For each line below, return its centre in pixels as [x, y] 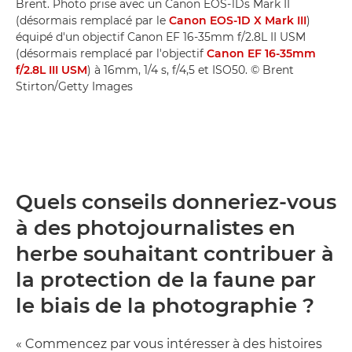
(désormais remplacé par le [92, 20]
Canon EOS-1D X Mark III [238, 20]
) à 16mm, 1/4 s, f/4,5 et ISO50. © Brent [191, 70]
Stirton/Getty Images [74, 86]
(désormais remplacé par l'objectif [111, 53]
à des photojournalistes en [156, 227]
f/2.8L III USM [51, 70]
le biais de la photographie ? [165, 305]
